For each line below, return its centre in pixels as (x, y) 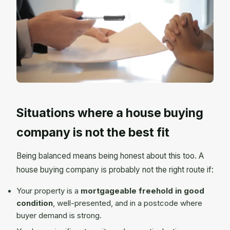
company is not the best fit (93, 132)
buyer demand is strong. (59, 216)
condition (35, 204)
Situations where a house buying (110, 113)
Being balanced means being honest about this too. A (110, 156)
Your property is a (49, 191)
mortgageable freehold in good (142, 191)
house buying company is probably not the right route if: (115, 170)
